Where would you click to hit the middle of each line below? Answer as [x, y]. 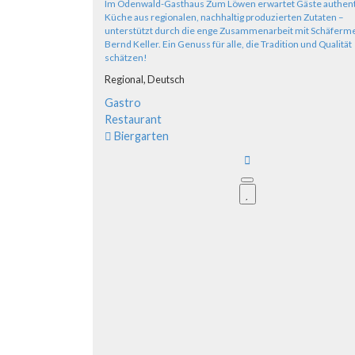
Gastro [123, 102]
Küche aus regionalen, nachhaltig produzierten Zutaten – [224, 17]
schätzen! [126, 57]
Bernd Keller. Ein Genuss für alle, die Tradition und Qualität [228, 44]
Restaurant [133, 119]
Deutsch [166, 79]
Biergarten [141, 136]
